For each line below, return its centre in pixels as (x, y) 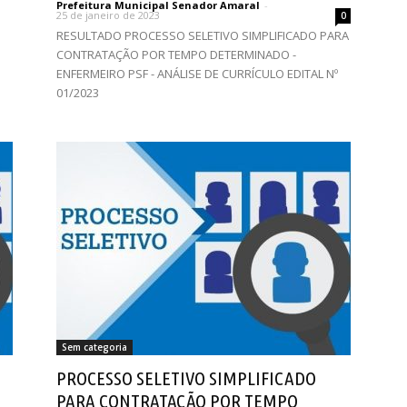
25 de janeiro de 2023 (108, 15)
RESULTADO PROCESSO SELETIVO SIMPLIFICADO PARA (203, 35)
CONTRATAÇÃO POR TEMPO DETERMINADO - (176, 55)
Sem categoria (94, 347)
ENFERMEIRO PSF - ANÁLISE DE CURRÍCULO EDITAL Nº (197, 74)
